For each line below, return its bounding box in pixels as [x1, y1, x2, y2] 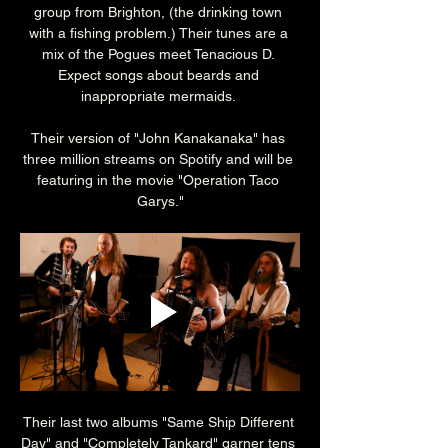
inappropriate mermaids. [80, 88, 240, 105]
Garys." [136, 193, 184, 210]
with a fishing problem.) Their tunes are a [28, 25, 292, 42]
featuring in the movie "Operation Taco [37, 172, 283, 189]
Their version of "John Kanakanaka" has [31, 130, 289, 147]
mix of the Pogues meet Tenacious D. [42, 46, 278, 63]
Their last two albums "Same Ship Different [22, 413, 298, 430]
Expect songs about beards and [57, 67, 263, 84]
